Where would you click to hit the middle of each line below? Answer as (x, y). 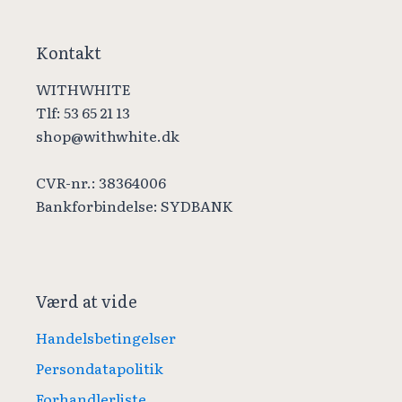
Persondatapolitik (100, 368)
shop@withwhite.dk (108, 136)
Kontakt (69, 53)
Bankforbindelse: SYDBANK (135, 206)
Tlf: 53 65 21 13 (83, 113)
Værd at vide (87, 301)
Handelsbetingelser (106, 338)
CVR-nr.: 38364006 (101, 183)
